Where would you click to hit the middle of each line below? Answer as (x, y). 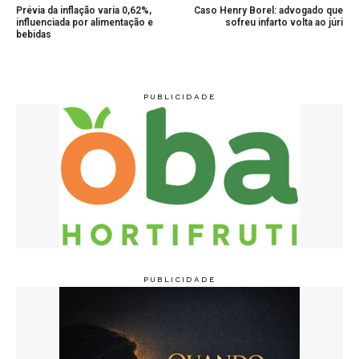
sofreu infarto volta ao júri (284, 23)
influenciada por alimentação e (85, 23)
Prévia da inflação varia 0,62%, (84, 11)
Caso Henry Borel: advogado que (268, 11)
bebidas (34, 35)
